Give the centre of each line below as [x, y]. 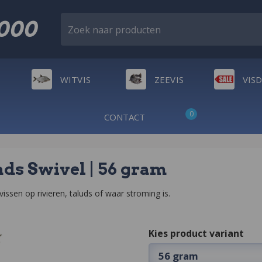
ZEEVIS [169, 79]
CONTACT [125, 117]
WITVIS [75, 79]
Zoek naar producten [114, 30]
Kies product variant [196, 233]
